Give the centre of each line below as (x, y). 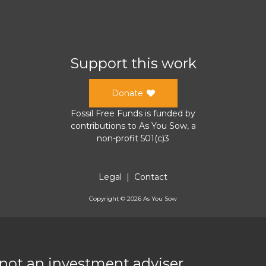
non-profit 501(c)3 (133, 138)
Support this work (133, 63)
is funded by (169, 113)
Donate (127, 93)
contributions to (104, 126)
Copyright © (108, 198)
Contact (151, 177)
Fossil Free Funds (107, 113)
